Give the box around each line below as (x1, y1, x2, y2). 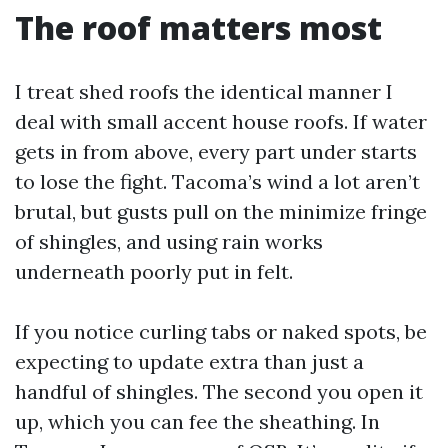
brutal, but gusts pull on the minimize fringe (15, 199, 427, 224)
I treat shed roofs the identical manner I (15, 79, 393, 104)
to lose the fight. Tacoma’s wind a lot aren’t (15, 169, 420, 194)
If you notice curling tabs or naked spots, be (15, 319, 427, 344)
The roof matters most (15, 6, 382, 49)
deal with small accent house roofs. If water (15, 109, 427, 134)
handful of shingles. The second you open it (15, 379, 423, 404)
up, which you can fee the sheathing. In (15, 409, 380, 434)
